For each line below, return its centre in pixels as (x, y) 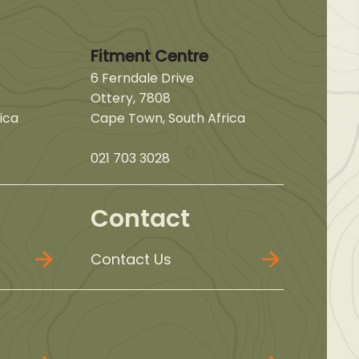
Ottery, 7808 (130, 98)
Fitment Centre (149, 56)
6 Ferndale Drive (142, 78)
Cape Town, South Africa (167, 118)
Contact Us (131, 259)
